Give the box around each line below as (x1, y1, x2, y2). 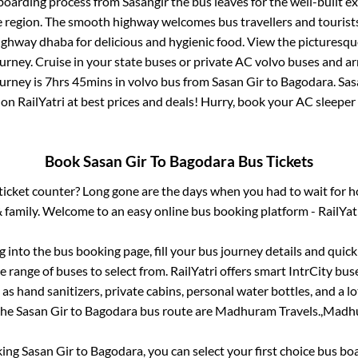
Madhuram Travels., (215, 303, 323, 319)
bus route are (137, 303, 215, 319)
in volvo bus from (113, 73, 212, 89)
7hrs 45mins (45, 73, 113, 89)
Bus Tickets (235, 153, 313, 171)
